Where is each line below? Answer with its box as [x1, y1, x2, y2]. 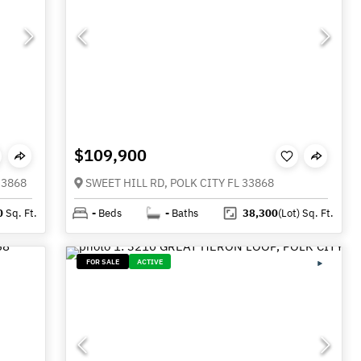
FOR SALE [86, 257, 120, 267]
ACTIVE [137, 257, 164, 267]
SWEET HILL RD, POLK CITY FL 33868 [85, 175, 275, 190]
